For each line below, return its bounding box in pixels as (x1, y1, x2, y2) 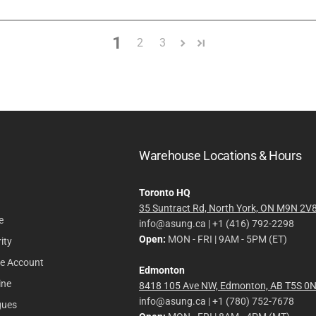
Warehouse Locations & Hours (139, 148, 302, 163)
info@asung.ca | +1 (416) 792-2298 (139, 218, 294, 229)
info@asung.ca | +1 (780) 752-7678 (139, 296, 294, 307)
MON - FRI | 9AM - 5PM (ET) (166, 233, 287, 245)
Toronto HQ (139, 187, 190, 198)
